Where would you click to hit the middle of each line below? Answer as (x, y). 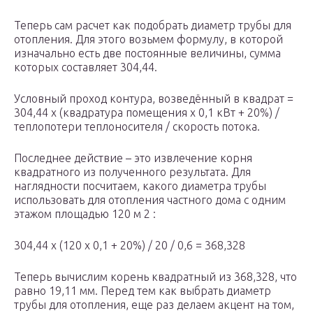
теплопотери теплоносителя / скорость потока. (137, 126)
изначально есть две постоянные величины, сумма (147, 53)
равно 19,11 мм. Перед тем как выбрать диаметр (143, 291)
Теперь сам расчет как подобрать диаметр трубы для (153, 25)
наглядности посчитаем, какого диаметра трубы (140, 186)
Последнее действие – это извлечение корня (133, 158)
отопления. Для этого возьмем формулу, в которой (148, 39)
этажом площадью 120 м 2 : (85, 214)
